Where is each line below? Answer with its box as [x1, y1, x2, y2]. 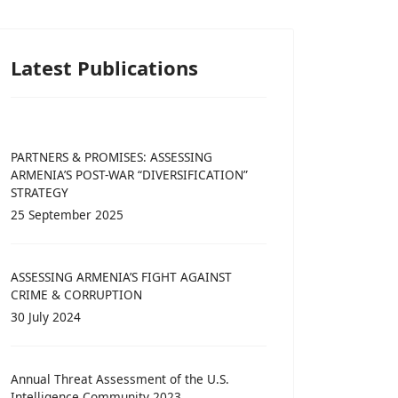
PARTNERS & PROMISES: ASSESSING [11, 148, 212, 166]
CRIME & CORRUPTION [11, 286, 142, 304]
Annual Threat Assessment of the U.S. [11, 370, 229, 388]
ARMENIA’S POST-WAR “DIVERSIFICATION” [11, 166, 248, 184]
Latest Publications [11, 54, 198, 82]
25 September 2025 [11, 206, 123, 224]
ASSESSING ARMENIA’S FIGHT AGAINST [11, 268, 232, 286]
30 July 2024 [11, 308, 81, 326]
